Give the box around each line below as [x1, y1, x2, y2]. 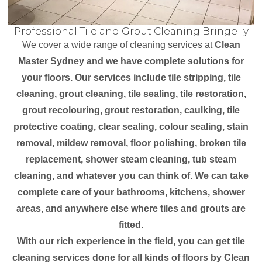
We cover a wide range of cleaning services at [22, 40, 215, 50]
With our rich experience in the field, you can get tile [17, 236, 245, 246]
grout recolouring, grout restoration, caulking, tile [22, 105, 240, 115]
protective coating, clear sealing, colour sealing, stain [13, 122, 249, 132]
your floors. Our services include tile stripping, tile [21, 73, 241, 82]
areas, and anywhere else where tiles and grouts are [16, 204, 246, 213]
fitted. [119, 220, 143, 230]
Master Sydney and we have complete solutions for [18, 56, 244, 66]
